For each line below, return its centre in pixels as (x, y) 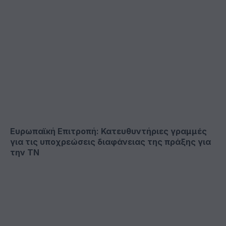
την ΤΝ (25, 153)
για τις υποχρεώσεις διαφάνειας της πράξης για (110, 142)
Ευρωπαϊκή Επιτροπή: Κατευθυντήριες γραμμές (108, 131)
